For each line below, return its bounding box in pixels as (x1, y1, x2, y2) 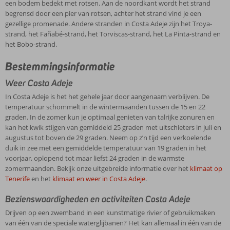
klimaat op (190, 163, 222, 173)
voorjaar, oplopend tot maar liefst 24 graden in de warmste (5, 153, 184, 163)
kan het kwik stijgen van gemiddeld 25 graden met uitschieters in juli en (5, 122, 221, 132)
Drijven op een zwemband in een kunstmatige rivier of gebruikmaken (5, 207, 215, 217)
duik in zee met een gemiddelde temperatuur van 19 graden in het (5, 143, 206, 152)
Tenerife (5, 174, 30, 183)
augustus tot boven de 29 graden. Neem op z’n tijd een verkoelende (5, 132, 211, 142)
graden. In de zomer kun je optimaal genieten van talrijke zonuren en (5, 112, 215, 122)
